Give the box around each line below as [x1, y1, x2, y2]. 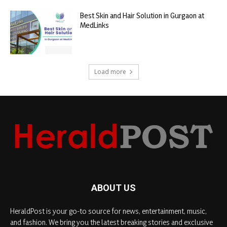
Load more [94, 67, 126, 76]
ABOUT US [91, 182, 136, 193]
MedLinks [80, 20, 109, 30]
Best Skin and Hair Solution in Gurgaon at [80, 11, 205, 21]
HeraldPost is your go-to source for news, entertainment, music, [10, 206, 207, 216]
